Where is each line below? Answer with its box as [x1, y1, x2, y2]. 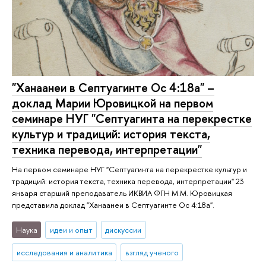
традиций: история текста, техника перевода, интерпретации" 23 [12, 175, 244, 186]
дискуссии [105, 224, 142, 236]
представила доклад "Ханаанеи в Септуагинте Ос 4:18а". [12, 199, 214, 210]
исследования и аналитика [16, 247, 112, 258]
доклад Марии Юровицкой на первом [12, 94, 213, 111]
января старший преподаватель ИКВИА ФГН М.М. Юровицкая [12, 187, 232, 198]
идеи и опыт [49, 224, 93, 236]
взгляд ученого [125, 247, 179, 258]
